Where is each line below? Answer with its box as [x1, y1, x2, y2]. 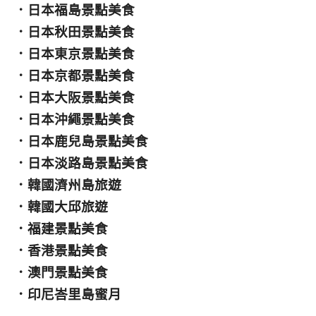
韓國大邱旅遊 [28, 199, 108, 214]
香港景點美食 [28, 243, 108, 258]
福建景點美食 [28, 221, 108, 236]
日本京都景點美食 [28, 68, 135, 83]
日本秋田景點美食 [28, 24, 135, 39]
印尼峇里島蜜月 [28, 286, 121, 302]
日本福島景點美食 [28, 2, 135, 18]
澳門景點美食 [28, 265, 108, 280]
